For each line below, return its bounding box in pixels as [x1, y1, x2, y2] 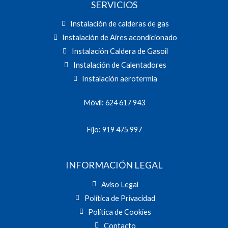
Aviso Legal [101, 180, 138, 189]
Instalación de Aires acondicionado [62, 33, 178, 42]
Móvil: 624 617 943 [83, 98, 145, 107]
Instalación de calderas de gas [70, 19, 169, 28]
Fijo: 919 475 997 [86, 125, 142, 134]
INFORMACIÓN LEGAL [65, 159, 163, 171]
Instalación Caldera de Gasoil [71, 47, 168, 56]
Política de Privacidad [84, 193, 155, 203]
